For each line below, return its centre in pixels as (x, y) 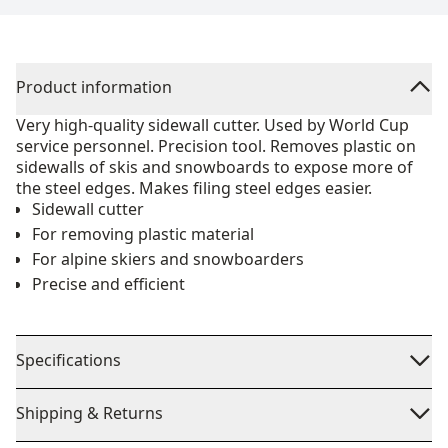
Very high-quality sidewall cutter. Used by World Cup (212, 125)
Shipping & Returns (89, 413)
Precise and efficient (108, 284)
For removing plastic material (143, 234)
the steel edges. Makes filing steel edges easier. (194, 188)
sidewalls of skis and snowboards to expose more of (214, 167)
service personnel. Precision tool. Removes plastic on (216, 146)
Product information (94, 87)
